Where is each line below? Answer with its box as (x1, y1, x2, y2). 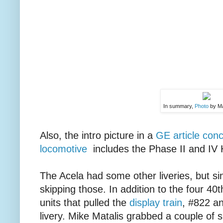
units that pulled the (40, 197, 129, 209)
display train (129, 197, 182, 209)
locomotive (40, 143, 87, 155)
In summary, (163, 103, 195, 109)
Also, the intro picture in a (40, 130, 156, 141)
